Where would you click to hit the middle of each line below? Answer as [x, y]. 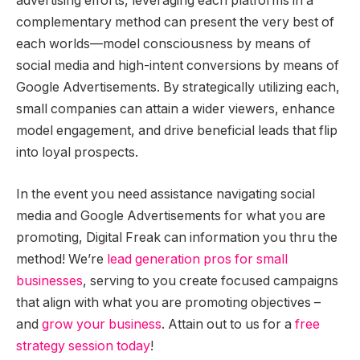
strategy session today [83, 346]
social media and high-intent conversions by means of [178, 66]
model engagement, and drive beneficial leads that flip [177, 131]
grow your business [102, 324]
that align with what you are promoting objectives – [168, 302]
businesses [49, 280]
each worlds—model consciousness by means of [164, 44]
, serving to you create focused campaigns [211, 280]
